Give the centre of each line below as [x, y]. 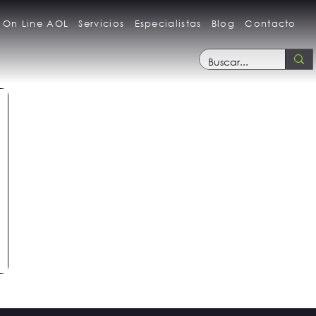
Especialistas [168, 24]
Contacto [271, 24]
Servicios [102, 24]
